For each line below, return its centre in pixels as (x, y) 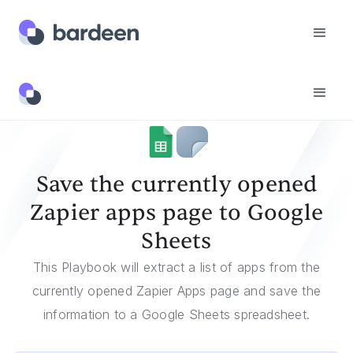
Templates (52, 83)
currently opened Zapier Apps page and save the (176, 291)
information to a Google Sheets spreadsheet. (176, 314)
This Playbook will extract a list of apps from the (176, 267)
